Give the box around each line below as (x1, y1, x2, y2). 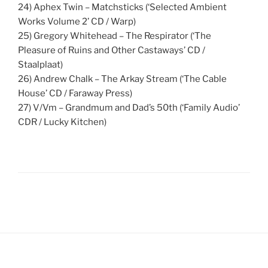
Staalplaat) (18, 59, 63, 70)
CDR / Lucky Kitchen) (18, 116, 106, 127)
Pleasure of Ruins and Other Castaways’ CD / (18, 44, 205, 56)
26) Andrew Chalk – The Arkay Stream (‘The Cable (18, 73, 227, 84)
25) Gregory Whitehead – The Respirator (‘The (18, 30, 211, 41)
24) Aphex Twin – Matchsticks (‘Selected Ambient (18, 1, 227, 13)
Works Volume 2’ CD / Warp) (18, 16, 136, 27)
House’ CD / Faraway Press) (18, 87, 132, 99)
